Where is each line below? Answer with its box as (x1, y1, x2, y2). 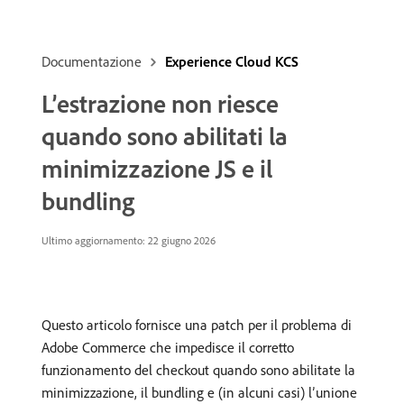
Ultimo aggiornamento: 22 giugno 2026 (41, 234, 216, 247)
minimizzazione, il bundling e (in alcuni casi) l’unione (41, 383, 357, 401)
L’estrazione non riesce (41, 87, 279, 119)
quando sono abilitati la (41, 120, 288, 151)
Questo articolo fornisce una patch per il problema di (41, 316, 352, 334)
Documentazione (41, 52, 142, 70)
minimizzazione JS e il (41, 152, 272, 184)
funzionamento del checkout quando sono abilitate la (41, 361, 355, 379)
